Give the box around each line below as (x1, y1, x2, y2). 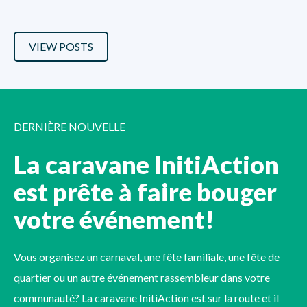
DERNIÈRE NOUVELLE (14, 120, 125, 133)
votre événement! (14, 204, 214, 234)
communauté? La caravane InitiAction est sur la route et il (14, 291, 279, 304)
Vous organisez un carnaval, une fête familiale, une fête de (14, 250, 280, 263)
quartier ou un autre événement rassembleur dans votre (14, 271, 270, 284)
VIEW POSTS (29, 40, 93, 53)
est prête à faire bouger (14, 177, 277, 207)
